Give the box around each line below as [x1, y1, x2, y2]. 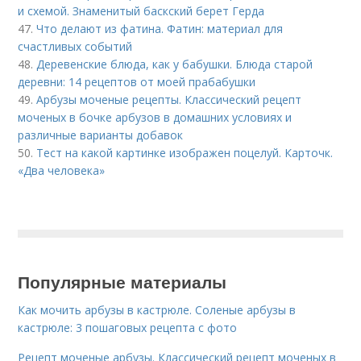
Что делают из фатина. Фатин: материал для [36, 21, 284, 36]
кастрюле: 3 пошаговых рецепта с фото [18, 320, 238, 335]
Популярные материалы [18, 269, 227, 293]
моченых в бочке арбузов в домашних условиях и [18, 110, 293, 125]
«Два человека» [18, 163, 106, 178]
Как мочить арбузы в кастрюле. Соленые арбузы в [18, 302, 297, 317]
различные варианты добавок [18, 127, 184, 143]
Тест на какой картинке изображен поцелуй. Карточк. [36, 145, 334, 160]
